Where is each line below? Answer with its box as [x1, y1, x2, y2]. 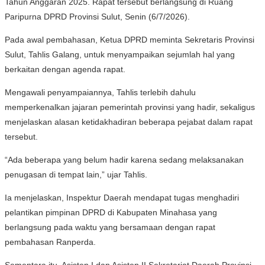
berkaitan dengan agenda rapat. [5, 64, 125, 74]
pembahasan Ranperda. [5, 237, 96, 247]
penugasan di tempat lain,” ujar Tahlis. [5, 169, 147, 179]
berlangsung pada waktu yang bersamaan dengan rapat [5, 222, 215, 232]
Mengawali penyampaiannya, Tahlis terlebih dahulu [5, 87, 196, 97]
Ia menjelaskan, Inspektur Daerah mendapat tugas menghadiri [5, 192, 239, 202]
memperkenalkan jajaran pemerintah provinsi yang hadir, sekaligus [5, 102, 255, 112]
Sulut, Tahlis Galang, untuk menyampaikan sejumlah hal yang [5, 49, 235, 59]
